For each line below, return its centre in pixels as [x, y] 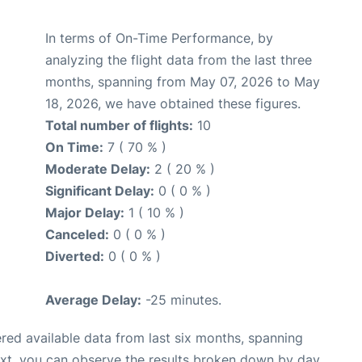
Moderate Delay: [98, 169]
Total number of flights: [119, 125]
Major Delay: [85, 213]
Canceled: [77, 234]
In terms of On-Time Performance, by [159, 38]
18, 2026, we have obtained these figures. [173, 103]
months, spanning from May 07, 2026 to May [183, 82]
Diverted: [75, 256]
